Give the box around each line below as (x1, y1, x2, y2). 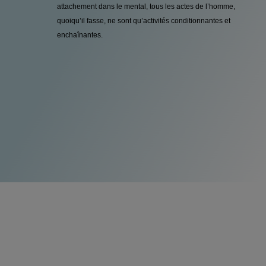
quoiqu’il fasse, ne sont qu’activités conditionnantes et (57, 16, 230, 25)
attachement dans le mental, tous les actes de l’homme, (57, 2, 235, 11)
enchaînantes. (57, 30, 103, 39)
